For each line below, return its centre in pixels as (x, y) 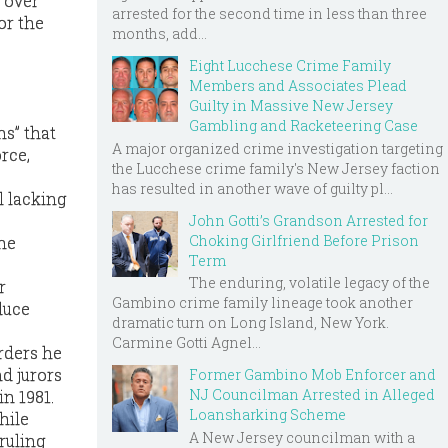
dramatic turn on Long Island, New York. (250, 323)
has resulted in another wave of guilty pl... (252, 188)
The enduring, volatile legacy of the (309, 283)
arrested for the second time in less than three (269, 13)
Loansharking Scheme (267, 415)
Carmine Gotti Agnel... (186, 343)
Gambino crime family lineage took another (262, 303)
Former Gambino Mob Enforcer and (312, 375)
